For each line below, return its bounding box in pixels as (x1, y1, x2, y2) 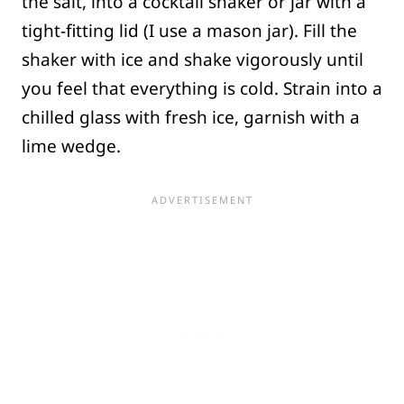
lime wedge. (22, 134, 121, 159)
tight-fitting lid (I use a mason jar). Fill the (22, 19, 357, 43)
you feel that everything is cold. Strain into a (22, 77, 382, 101)
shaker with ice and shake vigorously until (22, 48, 363, 72)
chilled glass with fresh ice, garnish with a (22, 106, 360, 130)
